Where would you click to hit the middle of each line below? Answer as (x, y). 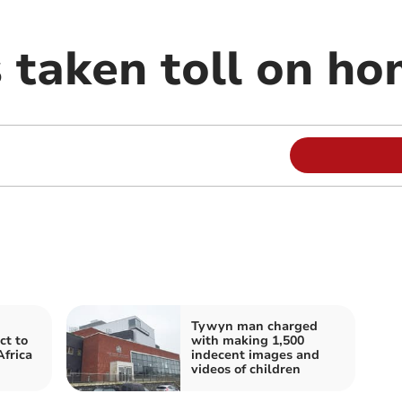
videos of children (246, 369)
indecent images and (255, 354)
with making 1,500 (248, 340)
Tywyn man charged (254, 326)
